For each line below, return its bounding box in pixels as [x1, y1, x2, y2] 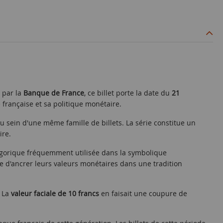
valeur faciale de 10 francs [11, 189, 99, 198]
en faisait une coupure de [99, 189, 187, 198]
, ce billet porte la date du [84, 88, 172, 98]
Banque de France [23, 88, 84, 98]
